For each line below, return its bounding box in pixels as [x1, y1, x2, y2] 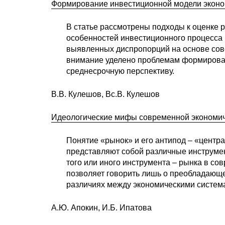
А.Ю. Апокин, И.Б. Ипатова [51, 203, 152, 212]
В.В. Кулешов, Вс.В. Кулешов [51, 89, 160, 98]
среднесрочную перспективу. [66, 66, 174, 75]
